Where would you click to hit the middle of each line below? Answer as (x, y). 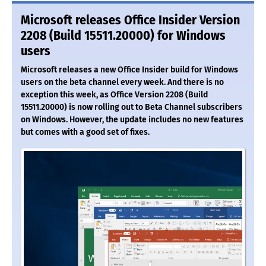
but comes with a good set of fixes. (85, 132)
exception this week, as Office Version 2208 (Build (114, 95)
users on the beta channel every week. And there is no (122, 83)
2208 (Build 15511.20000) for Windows (123, 36)
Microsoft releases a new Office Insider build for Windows (129, 70)
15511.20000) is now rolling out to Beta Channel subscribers (132, 107)
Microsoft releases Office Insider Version (130, 20)
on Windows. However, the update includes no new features (132, 120)
